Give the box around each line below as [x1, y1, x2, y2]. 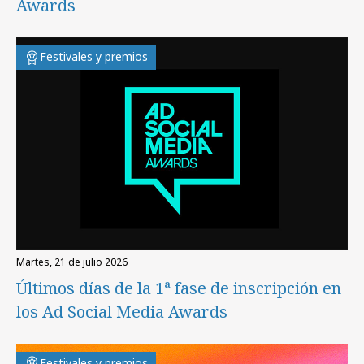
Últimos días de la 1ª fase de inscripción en [16, 276, 341, 299]
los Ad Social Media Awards [16, 300, 227, 323]
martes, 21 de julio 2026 [25, 254, 128, 269]
